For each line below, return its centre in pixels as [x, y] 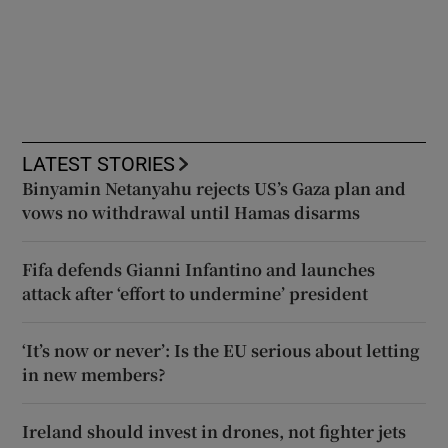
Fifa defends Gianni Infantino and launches [199, 269]
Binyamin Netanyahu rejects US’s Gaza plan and [214, 188]
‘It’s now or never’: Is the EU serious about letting [221, 350]
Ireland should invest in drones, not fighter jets [214, 431]
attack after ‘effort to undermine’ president [195, 293]
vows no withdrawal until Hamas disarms [191, 212]
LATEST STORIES [99, 163]
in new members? [94, 374]
